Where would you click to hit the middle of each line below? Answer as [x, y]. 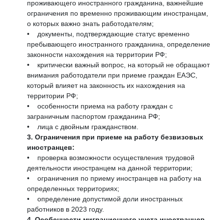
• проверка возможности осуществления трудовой [111, 158]
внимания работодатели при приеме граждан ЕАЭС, [112, 75]
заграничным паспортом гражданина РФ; [94, 117]
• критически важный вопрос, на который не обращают [118, 65]
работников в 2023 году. [66, 209]
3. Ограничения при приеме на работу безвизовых [115, 137]
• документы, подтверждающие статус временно [108, 34]
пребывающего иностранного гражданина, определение [119, 44]
